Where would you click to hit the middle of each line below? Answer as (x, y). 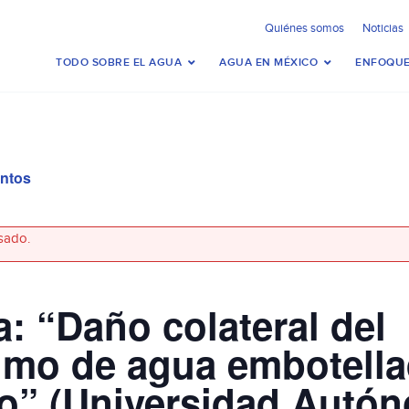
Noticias (383, 28)
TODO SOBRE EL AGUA (119, 63)
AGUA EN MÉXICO (268, 63)
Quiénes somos (304, 28)
